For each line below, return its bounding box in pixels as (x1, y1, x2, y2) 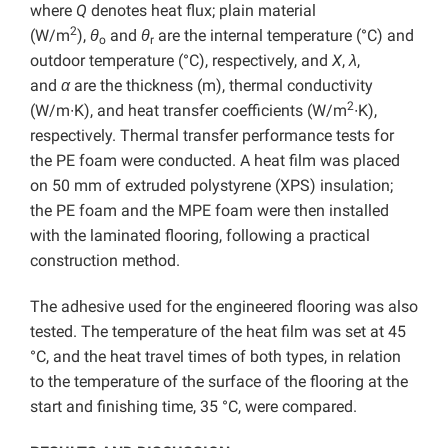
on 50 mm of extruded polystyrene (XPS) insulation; (30, 175, 393, 195)
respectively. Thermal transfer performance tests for (30, 125, 394, 145)
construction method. (30, 250, 180, 270)
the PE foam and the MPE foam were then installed (30, 200, 389, 220)
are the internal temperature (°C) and (154, 25, 414, 45)
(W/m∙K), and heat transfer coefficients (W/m (30, 100, 347, 120)
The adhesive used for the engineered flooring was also (30, 296, 418, 316)
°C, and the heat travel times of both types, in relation (30, 346, 401, 366)
